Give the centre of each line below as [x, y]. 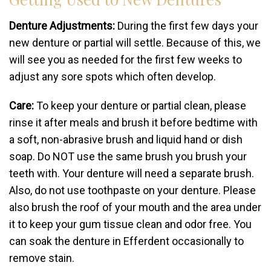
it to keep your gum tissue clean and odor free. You [130, 224]
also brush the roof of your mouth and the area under [135, 207]
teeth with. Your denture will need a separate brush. [132, 173]
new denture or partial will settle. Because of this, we [135, 43]
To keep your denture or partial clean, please [140, 106]
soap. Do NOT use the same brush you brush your [128, 156]
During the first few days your [187, 26]
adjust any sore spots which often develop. [113, 77]
